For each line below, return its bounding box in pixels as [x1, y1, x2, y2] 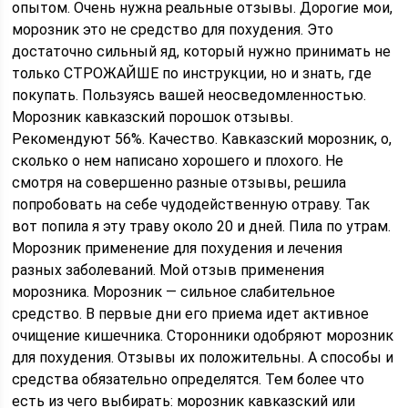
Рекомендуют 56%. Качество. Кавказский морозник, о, [12, 130, 393, 148]
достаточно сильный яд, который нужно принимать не [12, 43, 392, 60]
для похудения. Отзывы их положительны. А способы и [12, 349, 394, 366]
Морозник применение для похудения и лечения [12, 240, 343, 257]
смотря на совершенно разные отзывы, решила [12, 174, 347, 191]
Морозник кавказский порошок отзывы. [12, 108, 294, 126]
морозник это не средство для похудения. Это [12, 21, 334, 38]
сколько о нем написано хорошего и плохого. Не [12, 152, 344, 169]
